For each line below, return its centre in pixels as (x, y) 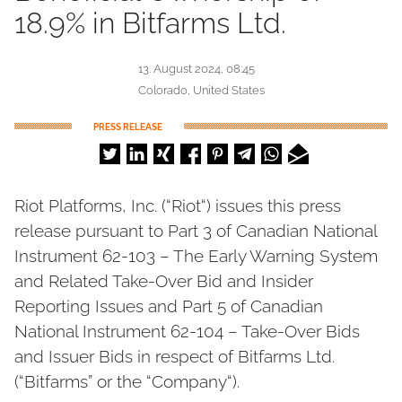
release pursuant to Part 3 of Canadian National (196, 231)
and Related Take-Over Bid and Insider (164, 281)
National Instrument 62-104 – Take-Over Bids (187, 331)
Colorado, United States (201, 90)
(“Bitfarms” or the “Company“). (127, 381)
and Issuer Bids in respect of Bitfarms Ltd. (175, 356)
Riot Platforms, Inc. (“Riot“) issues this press (178, 205)
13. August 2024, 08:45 (196, 69)
